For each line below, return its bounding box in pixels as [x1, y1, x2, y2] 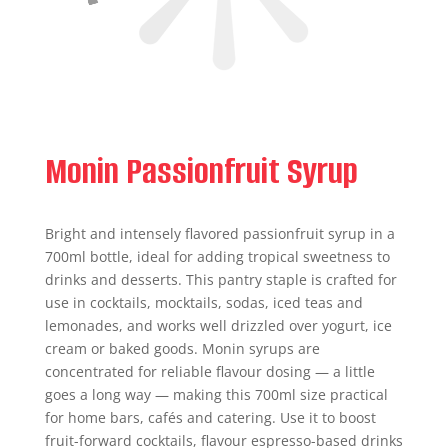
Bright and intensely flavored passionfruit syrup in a [44, 224, 395, 243]
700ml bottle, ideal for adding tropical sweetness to [44, 247, 390, 266]
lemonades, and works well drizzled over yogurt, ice [44, 316, 392, 335]
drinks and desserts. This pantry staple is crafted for [44, 270, 397, 289]
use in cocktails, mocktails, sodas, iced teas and [44, 293, 363, 312]
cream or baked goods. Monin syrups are [44, 339, 320, 358]
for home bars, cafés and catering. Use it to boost [44, 408, 376, 427]
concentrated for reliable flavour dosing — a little [44, 362, 375, 381]
